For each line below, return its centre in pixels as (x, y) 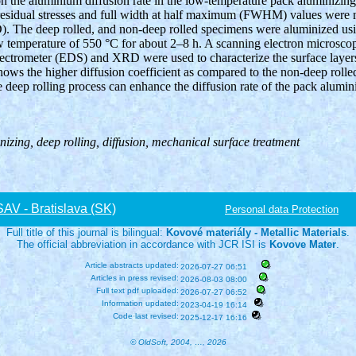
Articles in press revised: (135, 278)
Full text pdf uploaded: (137, 290)
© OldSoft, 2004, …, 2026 (178, 342)
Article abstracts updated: (132, 265)
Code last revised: (146, 316)
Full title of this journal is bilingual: (86, 232)
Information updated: (140, 303)
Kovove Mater (303, 244)
